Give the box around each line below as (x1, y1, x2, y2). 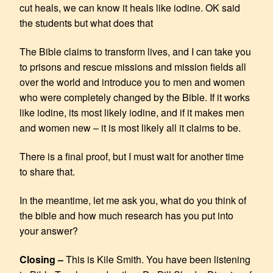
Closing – (19, 252, 66, 266)
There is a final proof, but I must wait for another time (19, 149, 244, 163)
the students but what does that (19, 15, 153, 30)
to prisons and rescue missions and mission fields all (19, 59, 246, 74)
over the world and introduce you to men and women (19, 74, 245, 89)
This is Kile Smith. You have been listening (66, 252, 250, 266)
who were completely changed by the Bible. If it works (19, 90, 250, 104)
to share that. (19, 164, 75, 179)
